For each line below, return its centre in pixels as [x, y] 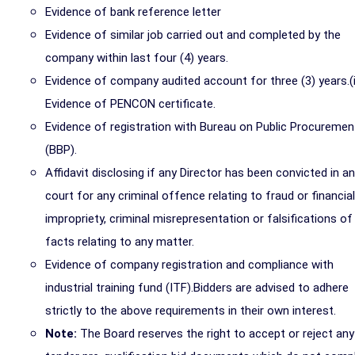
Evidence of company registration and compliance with [189, 265]
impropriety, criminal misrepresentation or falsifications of [199, 219]
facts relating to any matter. [120, 242]
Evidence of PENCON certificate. [130, 104]
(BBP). [61, 150]
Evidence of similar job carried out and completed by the [193, 35]
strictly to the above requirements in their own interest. [191, 311]
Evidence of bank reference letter [133, 12]
